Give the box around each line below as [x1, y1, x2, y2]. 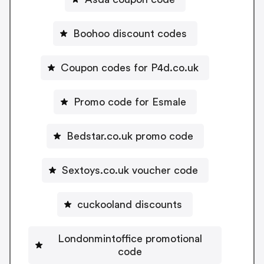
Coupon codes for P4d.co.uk [61, 62, 199, 73]
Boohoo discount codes [72, 28, 187, 39]
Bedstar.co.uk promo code [66, 130, 193, 141]
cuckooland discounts [77, 199, 182, 210]
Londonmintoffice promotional [57, 233, 202, 244]
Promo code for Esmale [73, 96, 186, 107]
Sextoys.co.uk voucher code [61, 164, 198, 176]
